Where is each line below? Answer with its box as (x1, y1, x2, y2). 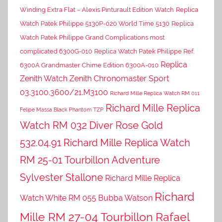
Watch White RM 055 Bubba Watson (20, 193, 153, 203)
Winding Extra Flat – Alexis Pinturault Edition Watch (20, 5, 174, 13)
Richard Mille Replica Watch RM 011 (110, 90, 200, 96)
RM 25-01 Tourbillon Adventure (20, 154, 160, 166)
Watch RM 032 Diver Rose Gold (20, 119, 163, 131)
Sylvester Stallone (20, 171, 103, 183)
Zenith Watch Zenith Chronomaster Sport (20, 73, 169, 83)
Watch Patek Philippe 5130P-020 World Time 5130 (20, 19, 169, 27)
